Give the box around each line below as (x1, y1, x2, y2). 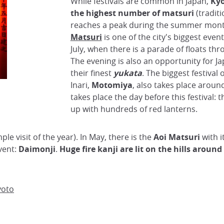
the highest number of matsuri (70, 7, 196, 19)
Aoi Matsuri (153, 131, 200, 143)
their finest (70, 67, 113, 79)
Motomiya (91, 79, 132, 91)
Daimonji (18, 143, 55, 155)
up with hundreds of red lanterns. (70, 103, 197, 115)
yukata (113, 67, 142, 79)
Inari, (70, 79, 91, 91)
